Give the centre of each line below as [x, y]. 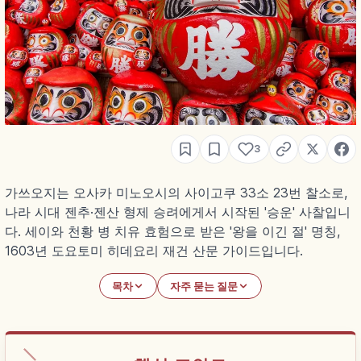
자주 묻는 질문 [204, 286]
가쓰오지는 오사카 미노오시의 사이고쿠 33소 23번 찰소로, [176, 193]
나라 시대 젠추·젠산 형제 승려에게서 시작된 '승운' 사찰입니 [178, 212]
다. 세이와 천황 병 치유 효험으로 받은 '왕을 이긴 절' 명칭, [172, 232]
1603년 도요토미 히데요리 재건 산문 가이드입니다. [154, 251]
